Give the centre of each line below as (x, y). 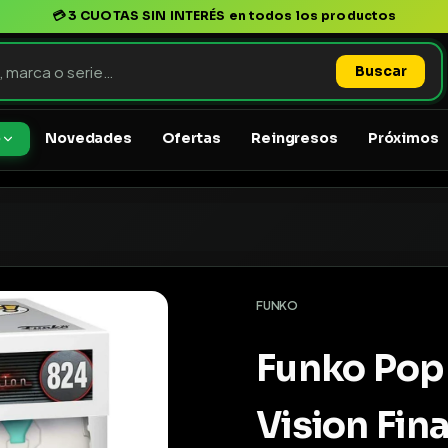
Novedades (88, 138)
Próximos (403, 138)
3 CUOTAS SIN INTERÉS (146, 16)
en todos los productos (311, 16)
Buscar (380, 71)
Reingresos (294, 138)
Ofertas (191, 138)
